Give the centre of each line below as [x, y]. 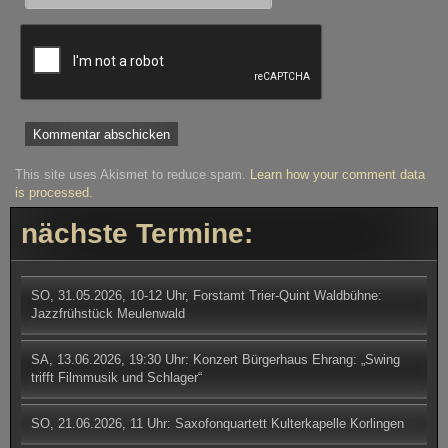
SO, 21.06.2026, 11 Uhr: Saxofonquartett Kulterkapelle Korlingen [217, 423]
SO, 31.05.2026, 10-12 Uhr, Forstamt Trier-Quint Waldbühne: [206, 295]
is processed [52, 192]
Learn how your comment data [338, 174]
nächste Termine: [137, 233]
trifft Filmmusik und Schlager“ [116, 377]
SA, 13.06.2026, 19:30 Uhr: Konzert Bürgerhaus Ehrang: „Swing [215, 359]
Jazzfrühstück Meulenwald [108, 313]
